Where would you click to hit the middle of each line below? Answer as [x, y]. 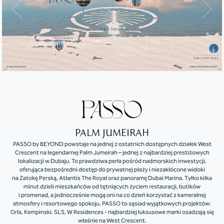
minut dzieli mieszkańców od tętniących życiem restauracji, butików [112, 187]
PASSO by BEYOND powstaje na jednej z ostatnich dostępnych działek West [112, 144]
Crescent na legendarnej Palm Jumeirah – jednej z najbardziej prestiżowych [112, 153]
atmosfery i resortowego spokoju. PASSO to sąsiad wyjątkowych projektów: [112, 204]
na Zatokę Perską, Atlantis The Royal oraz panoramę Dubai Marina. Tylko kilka [112, 178]
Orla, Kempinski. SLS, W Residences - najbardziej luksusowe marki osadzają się [112, 212]
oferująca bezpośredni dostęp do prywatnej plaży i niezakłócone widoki [112, 170]
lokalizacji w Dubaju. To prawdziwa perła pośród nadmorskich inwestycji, [112, 161]
